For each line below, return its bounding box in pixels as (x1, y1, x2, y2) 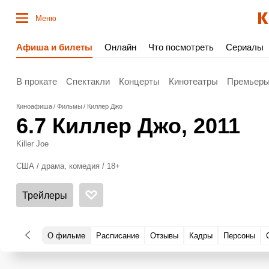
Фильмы (57, 103, 82, 110)
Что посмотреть (148, 42, 214, 52)
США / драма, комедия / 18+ (16, 162, 120, 171)
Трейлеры (22, 190, 67, 201)
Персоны (223, 231, 255, 240)
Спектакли (66, 76, 110, 86)
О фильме (47, 231, 85, 240)
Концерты (119, 76, 160, 86)
